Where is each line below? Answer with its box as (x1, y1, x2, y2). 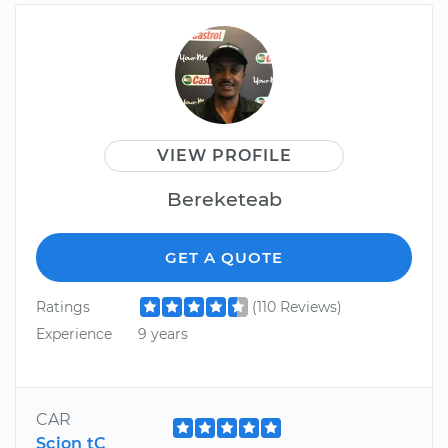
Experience (36, 324, 112, 343)
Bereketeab (166, 186, 282, 211)
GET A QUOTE (165, 247, 283, 267)
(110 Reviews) (251, 297, 342, 316)
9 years (137, 324, 188, 343)
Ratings (36, 297, 90, 316)
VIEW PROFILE (156, 145, 292, 165)
